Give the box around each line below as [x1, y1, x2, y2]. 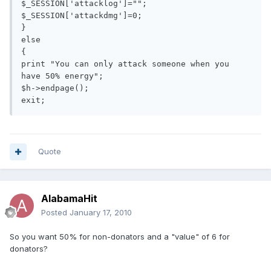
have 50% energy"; [21, 71, 103, 81]
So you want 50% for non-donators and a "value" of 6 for [10, 232, 230, 242]
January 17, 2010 [70, 207, 132, 218]
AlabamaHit [41, 192, 97, 205]
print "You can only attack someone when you [21, 59, 229, 69]
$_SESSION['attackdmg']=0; [21, 11, 142, 21]
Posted [41, 207, 70, 218]
